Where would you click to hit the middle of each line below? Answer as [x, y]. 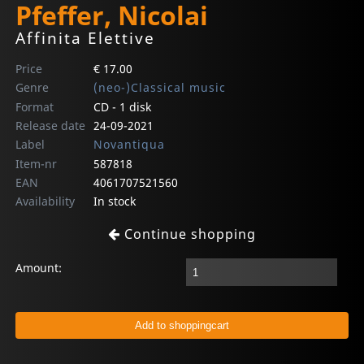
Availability [45, 201]
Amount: [39, 268]
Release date [51, 126]
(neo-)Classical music [159, 88]
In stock [114, 201]
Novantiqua [129, 145]
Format [35, 107]
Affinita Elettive [86, 38]
